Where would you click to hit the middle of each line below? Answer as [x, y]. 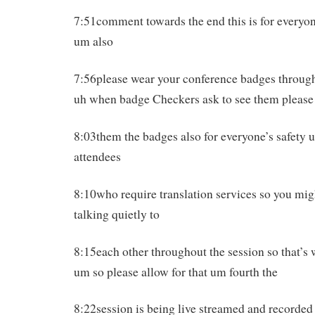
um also [94, 41]
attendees [97, 156]
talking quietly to [117, 214]
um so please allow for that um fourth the [176, 271]
